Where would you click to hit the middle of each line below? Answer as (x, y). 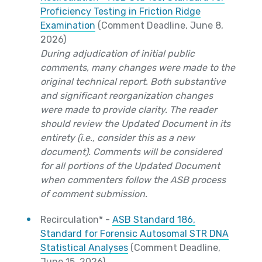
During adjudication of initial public (118, 54)
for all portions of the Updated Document (130, 166)
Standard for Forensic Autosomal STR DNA (135, 234)
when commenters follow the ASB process (133, 180)
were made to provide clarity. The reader (129, 110)
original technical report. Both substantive (133, 82)
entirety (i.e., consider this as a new (118, 138)
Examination (68, 26)
